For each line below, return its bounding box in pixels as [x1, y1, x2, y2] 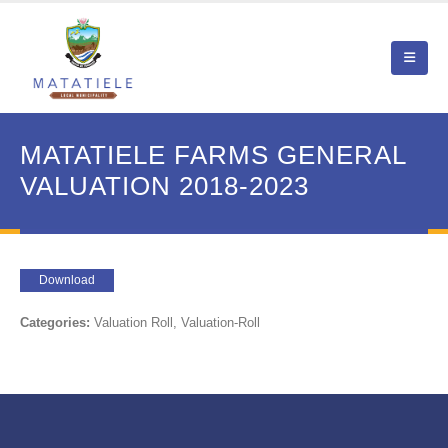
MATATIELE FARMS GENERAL [20, 139, 406, 170]
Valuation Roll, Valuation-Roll [94, 315, 260, 331]
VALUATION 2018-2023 [20, 170, 309, 201]
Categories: [20, 315, 94, 331]
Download [39, 272, 95, 287]
